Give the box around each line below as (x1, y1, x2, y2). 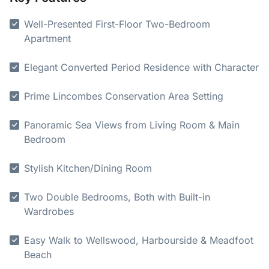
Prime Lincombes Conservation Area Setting (24, 90, 223, 103)
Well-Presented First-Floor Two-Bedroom (24, 18, 210, 31)
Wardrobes (24, 205, 74, 218)
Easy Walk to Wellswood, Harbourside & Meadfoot (24, 234, 253, 247)
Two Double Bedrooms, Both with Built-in (24, 191, 210, 204)
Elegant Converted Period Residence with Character (24, 61, 259, 74)
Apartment (24, 32, 71, 45)
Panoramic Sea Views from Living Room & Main (24, 119, 240, 131)
